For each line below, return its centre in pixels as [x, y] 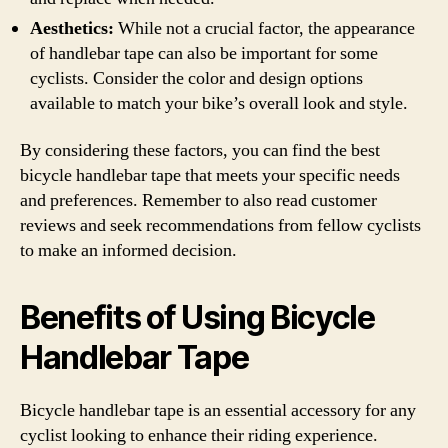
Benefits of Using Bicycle [197, 317]
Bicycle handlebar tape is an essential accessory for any [218, 410]
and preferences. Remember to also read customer [198, 200]
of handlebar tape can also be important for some [204, 53]
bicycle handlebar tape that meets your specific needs [210, 175]
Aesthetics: [72, 28]
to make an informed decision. [128, 250]
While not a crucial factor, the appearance [264, 28]
